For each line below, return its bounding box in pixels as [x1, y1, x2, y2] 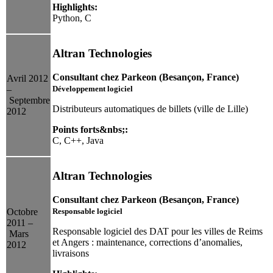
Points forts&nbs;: [52, 124, 128, 135]
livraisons [52, 247, 89, 258]
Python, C [52, 12, 91, 23]
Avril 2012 [7, 73, 48, 84]
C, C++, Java [52, 135, 104, 146]
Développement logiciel [52, 83, 133, 93]
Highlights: [52, 1, 97, 12]
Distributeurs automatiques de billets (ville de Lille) [52, 103, 248, 114]
